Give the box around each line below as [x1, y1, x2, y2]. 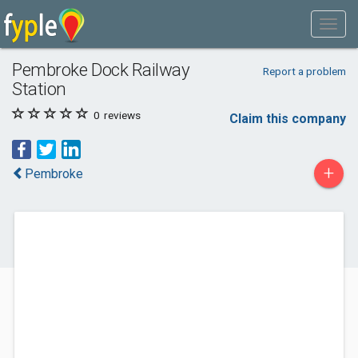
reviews [101, 109, 141, 121]
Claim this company [229, 111, 346, 126]
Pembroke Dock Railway [12, 59, 190, 80]
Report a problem [262, 65, 346, 78]
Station [12, 78, 66, 99]
